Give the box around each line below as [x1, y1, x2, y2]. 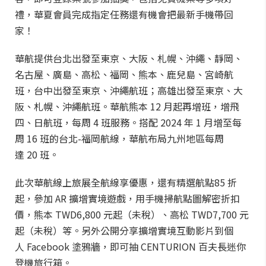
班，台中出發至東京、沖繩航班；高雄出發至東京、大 [15, 83, 243, 97]
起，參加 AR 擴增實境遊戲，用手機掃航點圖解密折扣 [15, 191, 240, 205]
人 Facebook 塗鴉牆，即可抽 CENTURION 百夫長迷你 [15, 239, 246, 254]
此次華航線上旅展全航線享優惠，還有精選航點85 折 [15, 175, 237, 189]
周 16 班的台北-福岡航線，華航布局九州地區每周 [15, 131, 224, 145]
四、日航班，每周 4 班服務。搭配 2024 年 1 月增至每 [15, 115, 242, 129]
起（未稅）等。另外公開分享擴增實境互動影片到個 [15, 223, 233, 237]
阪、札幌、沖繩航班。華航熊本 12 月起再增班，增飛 [15, 99, 239, 113]
